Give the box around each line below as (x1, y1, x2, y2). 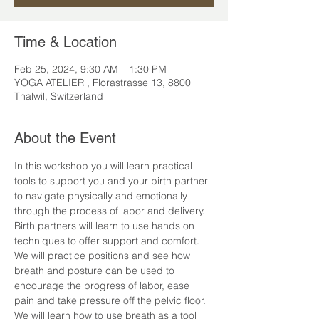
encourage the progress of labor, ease (14, 279, 192, 292)
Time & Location (14, 33, 117, 51)
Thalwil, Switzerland (14, 90, 103, 103)
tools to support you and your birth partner (14, 174, 211, 187)
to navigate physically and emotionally (14, 189, 190, 202)
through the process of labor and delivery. (14, 204, 205, 217)
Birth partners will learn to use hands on (14, 219, 197, 232)
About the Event (14, 130, 116, 147)
